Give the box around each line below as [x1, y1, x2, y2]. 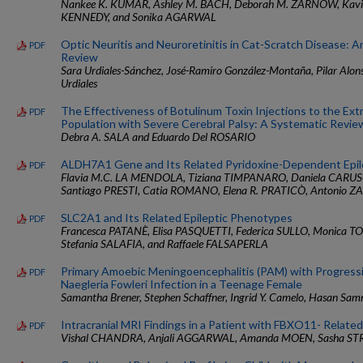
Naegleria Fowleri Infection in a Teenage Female [61, 276, 302, 291]
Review [61, 49, 98, 64]
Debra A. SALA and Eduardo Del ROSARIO [61, 129, 255, 143]
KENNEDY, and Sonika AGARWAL [61, 9, 216, 23]
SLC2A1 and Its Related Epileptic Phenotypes [61, 210, 293, 224]
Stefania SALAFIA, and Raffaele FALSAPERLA [61, 236, 268, 250]
